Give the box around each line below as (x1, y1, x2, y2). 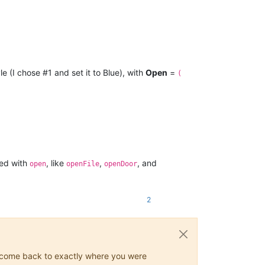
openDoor (104, 160, 137, 169)
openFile (66, 160, 99, 169)
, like (46, 158, 66, 169)
